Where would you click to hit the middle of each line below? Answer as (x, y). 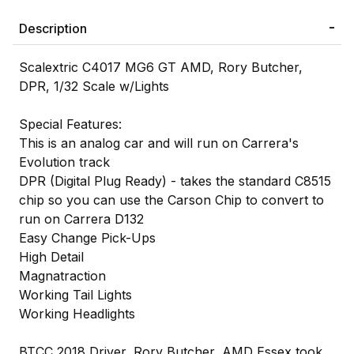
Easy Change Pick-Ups (87, 237)
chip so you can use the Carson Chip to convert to (171, 200)
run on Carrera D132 (81, 218)
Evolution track (64, 162)
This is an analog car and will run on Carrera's (159, 143)
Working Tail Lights (75, 294)
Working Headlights (77, 313)
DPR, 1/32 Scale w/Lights (94, 86)
